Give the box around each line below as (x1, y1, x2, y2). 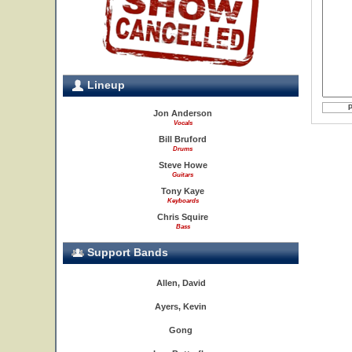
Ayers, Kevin (155, 302, 207, 311)
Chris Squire (157, 212, 208, 222)
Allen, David (156, 278, 206, 288)
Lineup (84, 79, 125, 91)
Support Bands (84, 246, 168, 258)
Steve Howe (158, 160, 207, 170)
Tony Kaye (161, 186, 204, 196)
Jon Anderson (153, 108, 212, 118)
